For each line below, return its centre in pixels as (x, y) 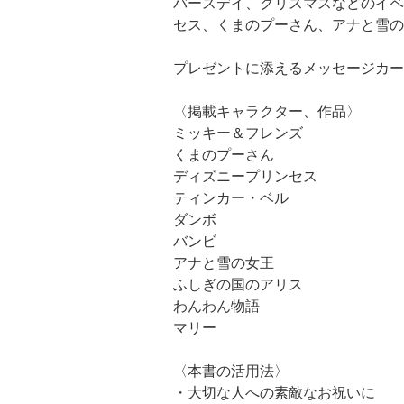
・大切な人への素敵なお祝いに (274, 392)
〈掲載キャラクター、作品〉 (267, 111)
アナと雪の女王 (224, 262)
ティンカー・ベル (231, 197)
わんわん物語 (216, 306)
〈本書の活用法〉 (231, 371)
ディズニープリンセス (245, 176)
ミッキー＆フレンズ (238, 133)
